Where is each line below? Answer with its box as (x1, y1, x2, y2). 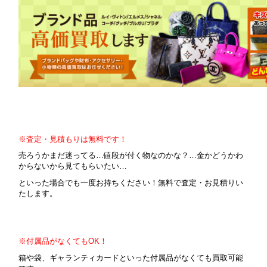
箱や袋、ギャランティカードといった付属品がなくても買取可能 (18, 253, 244, 262)
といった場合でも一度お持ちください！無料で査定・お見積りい (18, 178, 244, 187)
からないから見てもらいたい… (18, 162, 128, 171)
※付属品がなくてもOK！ (18, 237, 108, 246)
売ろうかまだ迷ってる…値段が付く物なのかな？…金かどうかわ (18, 151, 244, 160)
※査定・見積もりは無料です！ (18, 134, 128, 144)
